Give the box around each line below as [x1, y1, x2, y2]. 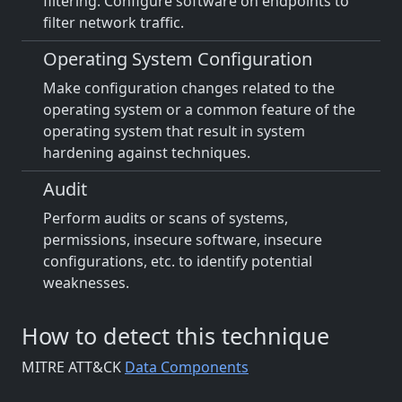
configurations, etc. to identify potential [43, 251, 312, 271]
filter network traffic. [43, 13, 184, 32]
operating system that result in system [43, 121, 305, 141]
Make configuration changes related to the [43, 78, 335, 98]
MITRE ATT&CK [22, 357, 125, 377]
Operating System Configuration [43, 47, 312, 71]
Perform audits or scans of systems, [43, 208, 288, 228]
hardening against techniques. [43, 143, 250, 162]
